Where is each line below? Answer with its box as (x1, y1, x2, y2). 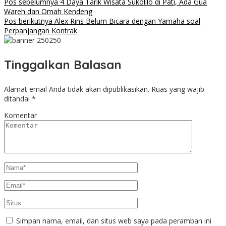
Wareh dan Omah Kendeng (4, 7, 92, 17)
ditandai (4, 94, 32, 104)
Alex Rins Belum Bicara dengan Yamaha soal (52, 16, 200, 26)
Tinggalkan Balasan (4, 57, 122, 73)
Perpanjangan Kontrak (4, 26, 77, 36)
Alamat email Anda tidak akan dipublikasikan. (4, 84, 149, 94)
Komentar (4, 110, 37, 121)
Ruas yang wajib (151, 84, 204, 94)
